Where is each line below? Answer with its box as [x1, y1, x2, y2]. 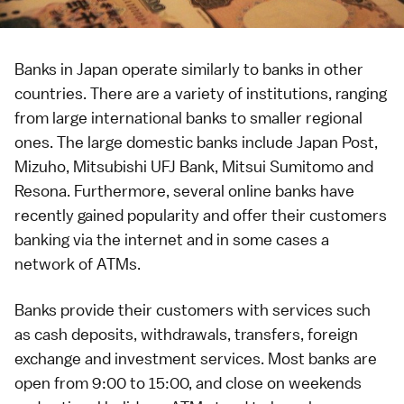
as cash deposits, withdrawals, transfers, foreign [14, 324, 358, 344]
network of [14, 253, 96, 274]
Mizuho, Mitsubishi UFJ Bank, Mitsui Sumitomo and [14, 156, 373, 177]
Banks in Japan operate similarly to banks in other [14, 59, 363, 79]
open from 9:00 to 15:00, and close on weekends [14, 372, 362, 393]
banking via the [14, 229, 124, 250]
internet [124, 229, 183, 250]
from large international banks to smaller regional [14, 107, 363, 128]
